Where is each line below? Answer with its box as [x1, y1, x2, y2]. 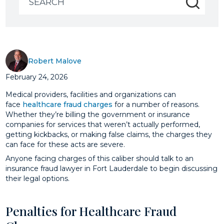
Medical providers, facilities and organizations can [5, 90, 176, 99]
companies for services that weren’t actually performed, [5, 120, 200, 129]
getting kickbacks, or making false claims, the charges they [5, 130, 212, 139]
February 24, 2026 [5, 72, 68, 81]
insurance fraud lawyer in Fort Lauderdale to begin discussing [5, 163, 218, 173]
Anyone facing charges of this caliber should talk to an [5, 153, 194, 163]
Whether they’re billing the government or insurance [5, 110, 190, 119]
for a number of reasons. [112, 100, 200, 109]
